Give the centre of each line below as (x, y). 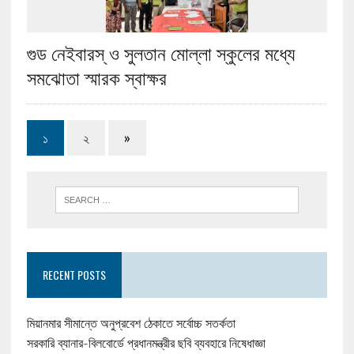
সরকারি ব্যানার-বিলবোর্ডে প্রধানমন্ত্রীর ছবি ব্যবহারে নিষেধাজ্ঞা (146, 343)
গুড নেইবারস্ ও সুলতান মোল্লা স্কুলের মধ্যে (160, 53)
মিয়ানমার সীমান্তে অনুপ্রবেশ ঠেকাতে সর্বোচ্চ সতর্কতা (131, 324)
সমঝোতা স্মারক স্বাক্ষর (96, 77)
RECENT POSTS (74, 275)
